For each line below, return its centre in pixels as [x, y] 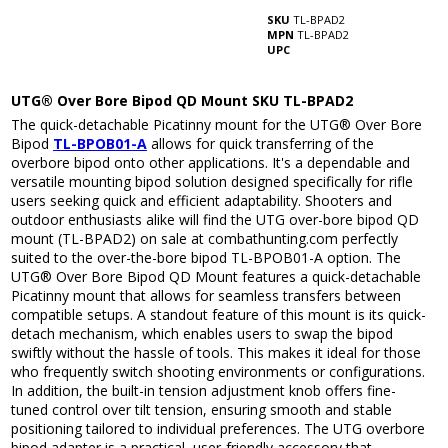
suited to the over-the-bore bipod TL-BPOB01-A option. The [206, 258]
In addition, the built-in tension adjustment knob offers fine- [204, 391]
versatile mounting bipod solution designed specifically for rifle [212, 182]
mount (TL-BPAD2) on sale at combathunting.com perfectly [205, 239]
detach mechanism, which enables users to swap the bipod [202, 334]
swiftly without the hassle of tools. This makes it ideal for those [216, 353]
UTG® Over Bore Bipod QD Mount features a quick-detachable [216, 277]
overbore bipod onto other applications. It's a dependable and [211, 163]
